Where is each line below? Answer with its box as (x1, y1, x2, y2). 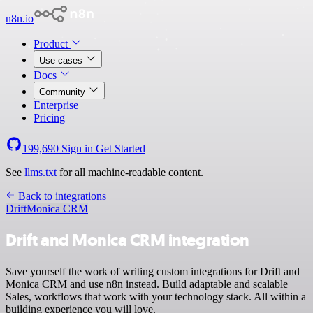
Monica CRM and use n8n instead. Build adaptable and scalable (6, 277, 288, 290)
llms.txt (24, 166, 57, 178)
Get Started (96, 143, 145, 154)
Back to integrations (15, 190, 106, 202)
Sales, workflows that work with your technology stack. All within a (6, 290, 306, 303)
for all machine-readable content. (57, 166, 203, 178)
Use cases (39, 55, 85, 66)
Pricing (34, 112, 65, 124)
